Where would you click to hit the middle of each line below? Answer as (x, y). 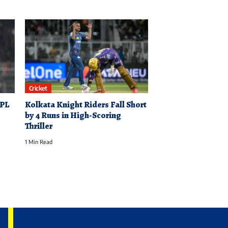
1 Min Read (38, 142)
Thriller (38, 126)
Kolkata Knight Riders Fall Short (85, 105)
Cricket (38, 88)
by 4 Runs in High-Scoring (73, 116)
